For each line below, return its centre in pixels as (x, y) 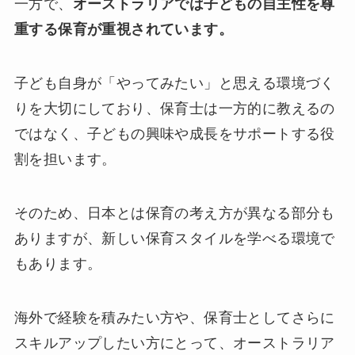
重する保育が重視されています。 (123, 30)
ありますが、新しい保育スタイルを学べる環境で (174, 239)
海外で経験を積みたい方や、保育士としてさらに (174, 317)
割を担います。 (65, 160)
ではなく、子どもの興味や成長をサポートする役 (174, 134)
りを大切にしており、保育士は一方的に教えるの (174, 109)
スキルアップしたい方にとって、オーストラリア (174, 343)
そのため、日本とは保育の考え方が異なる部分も (174, 214)
